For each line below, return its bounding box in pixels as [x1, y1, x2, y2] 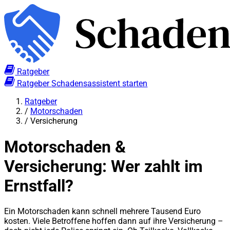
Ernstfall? [4, 176, 73, 196]
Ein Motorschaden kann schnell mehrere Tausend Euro [4, 206, 201, 217]
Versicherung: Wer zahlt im [4, 156, 203, 176]
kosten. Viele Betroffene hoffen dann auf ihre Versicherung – [4, 216, 223, 226]
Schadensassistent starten [51, 79, 148, 89]
